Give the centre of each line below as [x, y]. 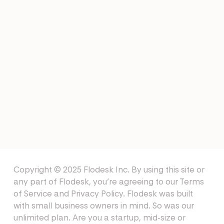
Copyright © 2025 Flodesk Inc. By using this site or [109, 170]
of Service [32, 194]
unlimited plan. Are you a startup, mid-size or [99, 218]
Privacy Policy [97, 194]
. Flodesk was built [158, 194]
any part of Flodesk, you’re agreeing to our [96, 182]
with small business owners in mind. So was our [103, 206]
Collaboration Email [112, 12]
